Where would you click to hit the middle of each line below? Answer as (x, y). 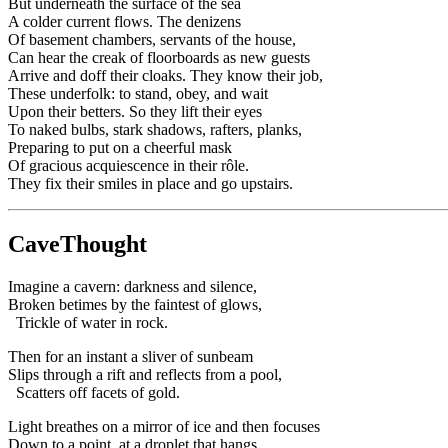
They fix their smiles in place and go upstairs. (150, 183)
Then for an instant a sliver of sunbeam (130, 356)
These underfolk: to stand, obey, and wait (138, 93)
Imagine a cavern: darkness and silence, (132, 286)
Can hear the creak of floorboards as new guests (159, 57)
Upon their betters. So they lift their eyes (135, 111)
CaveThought (77, 243)
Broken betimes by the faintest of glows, (135, 304)
